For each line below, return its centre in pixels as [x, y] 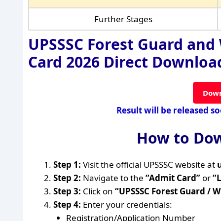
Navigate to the [113, 178]
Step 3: [67, 191]
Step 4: [67, 204]
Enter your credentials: [127, 204]
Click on [98, 191]
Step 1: [67, 165]
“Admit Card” [173, 178]
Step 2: [67, 178]
